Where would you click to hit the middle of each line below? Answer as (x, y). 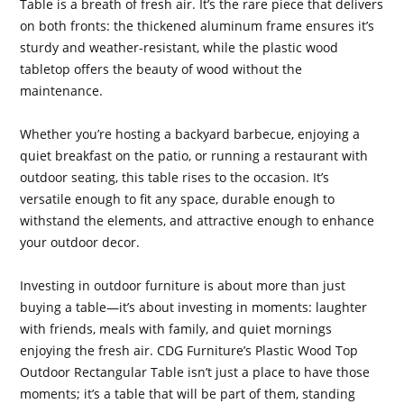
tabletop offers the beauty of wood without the (161, 69)
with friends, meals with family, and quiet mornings (176, 328)
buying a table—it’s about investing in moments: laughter (194, 307)
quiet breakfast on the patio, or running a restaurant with (194, 155)
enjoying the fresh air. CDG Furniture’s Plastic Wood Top (189, 350)
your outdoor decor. (80, 242)
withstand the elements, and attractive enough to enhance (197, 220)
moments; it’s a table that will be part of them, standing (188, 393)
